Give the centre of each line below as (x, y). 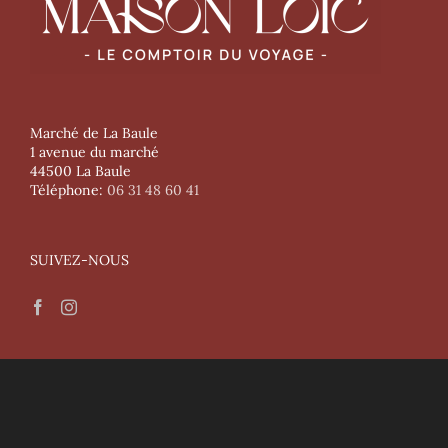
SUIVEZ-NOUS (79, 260)
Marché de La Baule (94, 133)
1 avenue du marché (94, 152)
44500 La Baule (80, 171)
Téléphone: (68, 190)
